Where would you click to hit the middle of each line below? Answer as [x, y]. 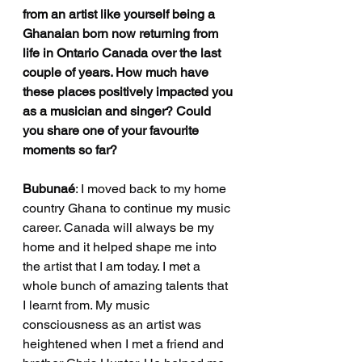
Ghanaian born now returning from [122, 34]
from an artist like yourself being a [120, 15]
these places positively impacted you [129, 92]
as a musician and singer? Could [118, 112]
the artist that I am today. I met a [113, 267]
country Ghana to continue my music [128, 208]
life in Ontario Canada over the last [123, 53]
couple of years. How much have [117, 73]
